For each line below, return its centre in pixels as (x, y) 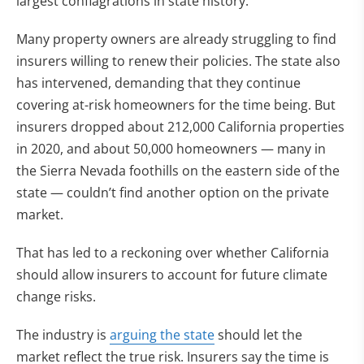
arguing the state (162, 335)
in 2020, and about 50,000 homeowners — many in (171, 149)
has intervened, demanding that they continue (158, 83)
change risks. (56, 297)
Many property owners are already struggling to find (176, 39)
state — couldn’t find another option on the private (173, 193)
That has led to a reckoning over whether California (173, 253)
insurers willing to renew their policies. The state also (178, 61)
